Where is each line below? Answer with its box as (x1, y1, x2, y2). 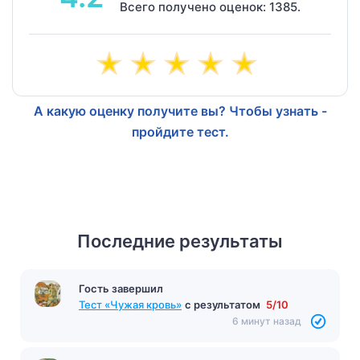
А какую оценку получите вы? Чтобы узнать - (33, 102, 327, 119)
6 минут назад (232, 314, 301, 327)
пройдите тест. (131, 123, 229, 140)
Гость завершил (79, 281, 163, 295)
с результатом (185, 297, 263, 311)
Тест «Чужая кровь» (79, 297, 182, 311)
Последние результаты (77, 230, 283, 252)
